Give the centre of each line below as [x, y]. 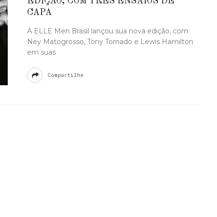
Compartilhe [65, 75]
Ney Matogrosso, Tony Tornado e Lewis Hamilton [110, 42]
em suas [41, 52]
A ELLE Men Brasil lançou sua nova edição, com [108, 31]
